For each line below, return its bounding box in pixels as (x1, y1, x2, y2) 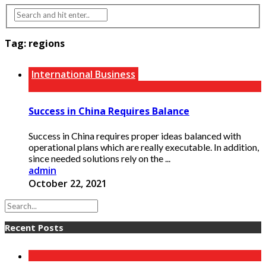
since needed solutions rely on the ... (28, 153, 170, 164)
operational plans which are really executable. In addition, (28, 141, 259, 153)
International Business (31, 67, 135, 81)
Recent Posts (5, 221, 64, 234)
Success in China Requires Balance (28, 104, 189, 118)
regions (28, 36, 65, 50)
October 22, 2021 (28, 177, 107, 191)
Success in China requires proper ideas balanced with (28, 130, 241, 142)
